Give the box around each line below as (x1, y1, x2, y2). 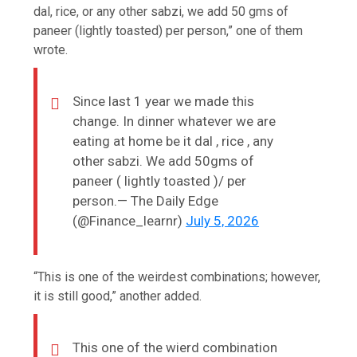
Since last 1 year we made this (73, 92, 255, 109)
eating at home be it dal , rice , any (73, 132, 274, 149)
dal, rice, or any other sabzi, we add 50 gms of (33, 3, 289, 19)
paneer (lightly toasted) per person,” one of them (33, 22, 304, 38)
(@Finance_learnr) (73, 212, 186, 229)
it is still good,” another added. (33, 288, 202, 304)
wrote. (33, 41, 69, 57)
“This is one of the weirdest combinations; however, (33, 269, 321, 284)
